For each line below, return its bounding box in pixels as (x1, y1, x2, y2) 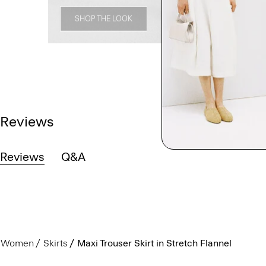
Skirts (43, 237, 68, 249)
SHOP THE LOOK (75, 14, 132, 23)
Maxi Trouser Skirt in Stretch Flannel (77, 237, 232, 249)
